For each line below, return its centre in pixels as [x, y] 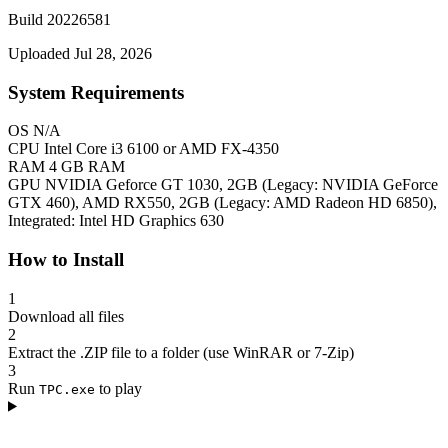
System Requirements [96, 92]
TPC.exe [67, 389]
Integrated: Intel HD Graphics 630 [116, 221]
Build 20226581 [59, 19]
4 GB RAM [87, 167]
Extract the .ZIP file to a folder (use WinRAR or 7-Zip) [181, 352]
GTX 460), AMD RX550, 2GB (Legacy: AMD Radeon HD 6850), [222, 203]
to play [118, 388]
